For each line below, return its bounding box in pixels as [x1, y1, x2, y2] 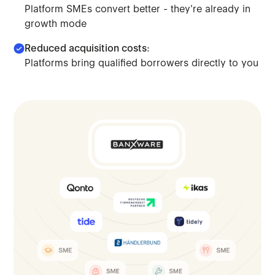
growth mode [25, 17, 87, 29]
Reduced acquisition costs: [25, 42, 150, 54]
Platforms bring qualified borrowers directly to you [25, 56, 259, 69]
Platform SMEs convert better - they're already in [25, 2, 251, 15]
